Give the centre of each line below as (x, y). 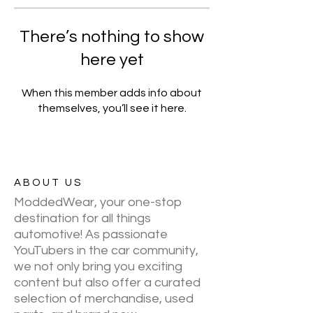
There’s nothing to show (112, 37)
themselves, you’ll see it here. (112, 108)
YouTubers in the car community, (106, 250)
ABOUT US (48, 183)
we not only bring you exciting (98, 267)
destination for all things (82, 218)
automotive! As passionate (91, 234)
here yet (112, 60)
